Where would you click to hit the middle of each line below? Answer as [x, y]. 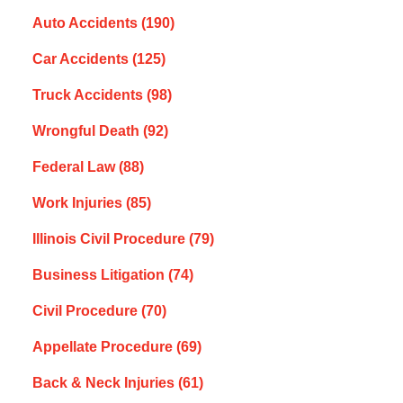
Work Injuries [79, 202]
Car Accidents [82, 58]
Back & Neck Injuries [105, 382]
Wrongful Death [87, 130]
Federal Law [75, 166]
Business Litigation [100, 274]
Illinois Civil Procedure [110, 238]
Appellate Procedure [104, 346]
